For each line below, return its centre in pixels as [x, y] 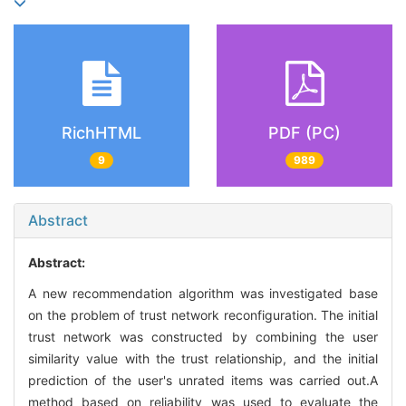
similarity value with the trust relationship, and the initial [203, 359]
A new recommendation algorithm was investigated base [203, 294]
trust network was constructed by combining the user [203, 337]
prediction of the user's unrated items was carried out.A [203, 381]
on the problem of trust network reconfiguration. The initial [203, 315]
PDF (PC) [304, 132]
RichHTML [101, 132]
